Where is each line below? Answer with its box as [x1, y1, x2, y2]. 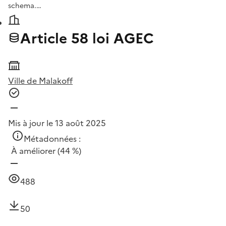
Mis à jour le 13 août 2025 [8, 117, 106, 129]
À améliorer [11, 144, 55, 157]
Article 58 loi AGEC [20, 27, 154, 49]
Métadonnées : [24, 132, 81, 145]
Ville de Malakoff [8, 74, 73, 87]
